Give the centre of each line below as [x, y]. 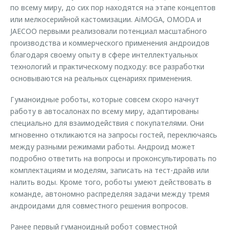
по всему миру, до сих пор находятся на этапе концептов [113, 7]
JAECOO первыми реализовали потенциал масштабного [109, 31]
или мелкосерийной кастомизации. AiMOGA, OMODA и [106, 19]
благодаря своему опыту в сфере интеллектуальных [104, 54]
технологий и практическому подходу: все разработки [107, 66]
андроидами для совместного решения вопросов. [99, 205]
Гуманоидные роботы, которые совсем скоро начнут [105, 99]
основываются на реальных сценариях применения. [101, 78]
